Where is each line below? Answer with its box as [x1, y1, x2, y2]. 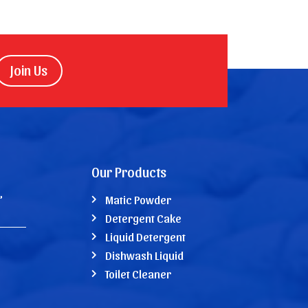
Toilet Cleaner [104, 266, 171, 280]
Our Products [91, 163, 166, 180]
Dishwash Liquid [104, 247, 184, 262]
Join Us [10, 61, 47, 78]
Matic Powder [104, 192, 171, 206]
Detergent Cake [104, 210, 181, 225]
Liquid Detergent [104, 229, 186, 243]
